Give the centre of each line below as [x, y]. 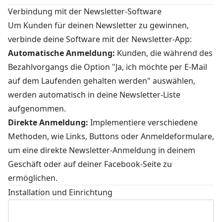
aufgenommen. [37, 109]
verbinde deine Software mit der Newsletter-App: [100, 39]
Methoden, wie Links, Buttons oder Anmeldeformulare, [111, 136]
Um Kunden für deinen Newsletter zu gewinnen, [98, 25]
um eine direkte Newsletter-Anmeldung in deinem [102, 150]
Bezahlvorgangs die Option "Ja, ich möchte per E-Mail [108, 67]
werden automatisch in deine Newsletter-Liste [94, 95]
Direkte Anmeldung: [48, 122]
